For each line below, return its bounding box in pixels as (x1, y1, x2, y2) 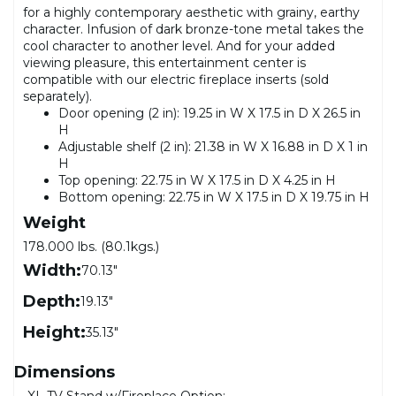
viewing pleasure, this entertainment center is (23, 54, 306, 71)
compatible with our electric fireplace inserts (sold (23, 71, 329, 88)
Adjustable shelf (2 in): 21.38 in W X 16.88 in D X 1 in (58, 138, 368, 155)
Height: (23, 322, 86, 342)
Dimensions (14, 362, 115, 382)
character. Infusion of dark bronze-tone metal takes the (23, 20, 364, 37)
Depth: (23, 291, 80, 311)
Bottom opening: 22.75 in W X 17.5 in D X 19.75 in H (58, 188, 369, 205)
